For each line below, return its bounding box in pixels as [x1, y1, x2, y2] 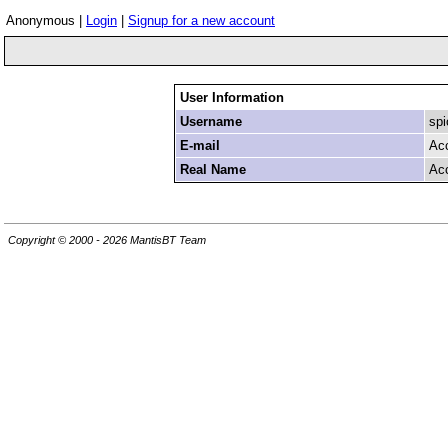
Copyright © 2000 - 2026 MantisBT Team [8, 234, 206, 247]
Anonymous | [6, 13, 86, 28]
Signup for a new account [128, 13, 275, 28]
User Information [179, 90, 284, 105]
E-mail [179, 138, 220, 153]
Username [179, 114, 242, 129]
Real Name [179, 162, 246, 177]
